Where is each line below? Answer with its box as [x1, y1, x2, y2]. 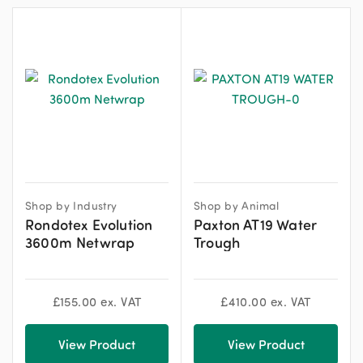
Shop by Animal [194, 199, 280, 212]
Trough [194, 233, 241, 251]
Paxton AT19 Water [194, 215, 318, 233]
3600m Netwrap [25, 233, 135, 251]
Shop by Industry [25, 199, 117, 212]
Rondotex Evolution [25, 215, 153, 233]
